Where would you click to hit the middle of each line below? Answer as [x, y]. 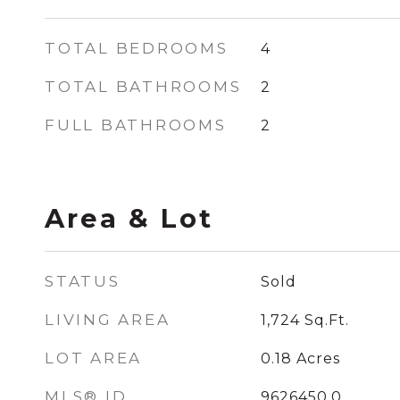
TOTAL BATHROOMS [143, 87]
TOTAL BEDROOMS [137, 48]
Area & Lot [129, 218]
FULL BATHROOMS [136, 125]
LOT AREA [93, 358]
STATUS [83, 281]
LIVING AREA [108, 320]
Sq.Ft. [326, 320]
